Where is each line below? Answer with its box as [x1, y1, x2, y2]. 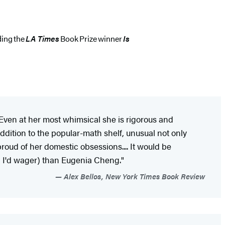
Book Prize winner [59, 32, 122, 44]
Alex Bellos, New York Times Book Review [62, 170, 205, 181]
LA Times [26, 32, 59, 44]
